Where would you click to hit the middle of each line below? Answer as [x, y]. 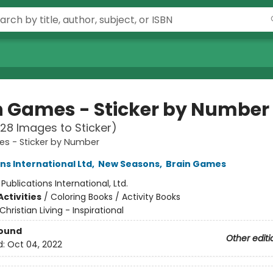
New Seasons [129, 164]
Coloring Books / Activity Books [115, 197]
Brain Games [196, 164]
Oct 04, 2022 [34, 245]
